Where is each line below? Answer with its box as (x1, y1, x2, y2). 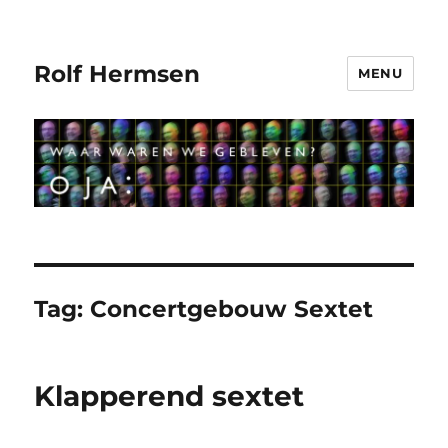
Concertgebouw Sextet (90, 295, 374, 324)
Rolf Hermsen (34, 59, 201, 88)
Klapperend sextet (34, 379, 305, 414)
